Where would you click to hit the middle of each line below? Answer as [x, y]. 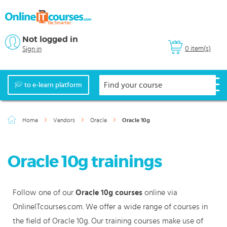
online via [160, 193]
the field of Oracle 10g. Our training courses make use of [108, 221]
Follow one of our [44, 193]
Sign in [32, 49]
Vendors [65, 120]
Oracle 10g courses [109, 193]
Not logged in [50, 40]
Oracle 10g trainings [85, 162]
